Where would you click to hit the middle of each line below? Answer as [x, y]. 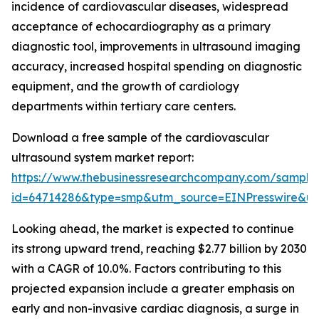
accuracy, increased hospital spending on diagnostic [157, 67]
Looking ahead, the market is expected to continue [153, 229]
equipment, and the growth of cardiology [125, 87]
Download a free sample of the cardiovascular [140, 138]
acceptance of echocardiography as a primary [141, 27]
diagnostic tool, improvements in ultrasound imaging [156, 47]
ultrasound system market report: [103, 158]
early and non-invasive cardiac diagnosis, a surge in [155, 309]
